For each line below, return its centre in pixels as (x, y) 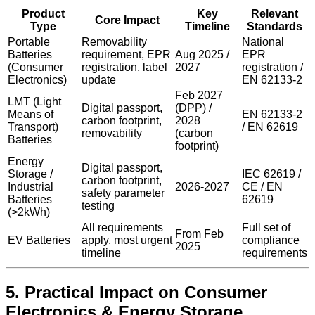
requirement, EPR (126, 55)
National (263, 42)
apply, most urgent (127, 240)
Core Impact (127, 20)
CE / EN (262, 187)
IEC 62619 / (271, 174)
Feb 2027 (199, 96)
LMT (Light (34, 102)
